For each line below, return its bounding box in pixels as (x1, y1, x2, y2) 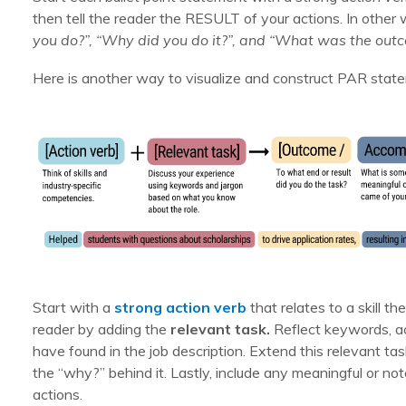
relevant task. (170, 320, 274, 338)
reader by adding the (33, 320, 170, 338)
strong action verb (114, 298, 246, 316)
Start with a (33, 298, 114, 316)
